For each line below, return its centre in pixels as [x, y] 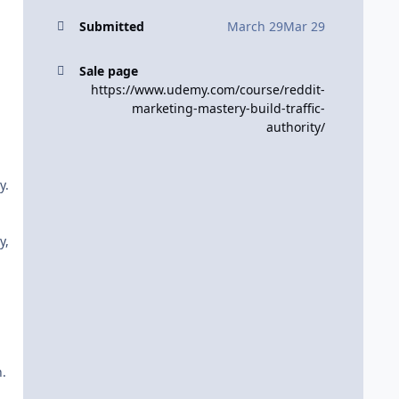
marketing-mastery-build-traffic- [228, 108]
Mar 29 [304, 26]
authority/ [296, 126]
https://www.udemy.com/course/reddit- [208, 89]
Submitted [111, 26]
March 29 [255, 26]
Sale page [108, 70]
